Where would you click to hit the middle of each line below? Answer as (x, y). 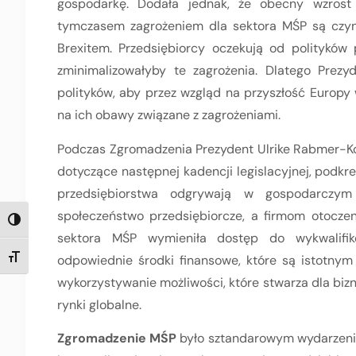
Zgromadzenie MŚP (117, 339)
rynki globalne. (99, 304)
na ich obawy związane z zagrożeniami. (169, 115)
